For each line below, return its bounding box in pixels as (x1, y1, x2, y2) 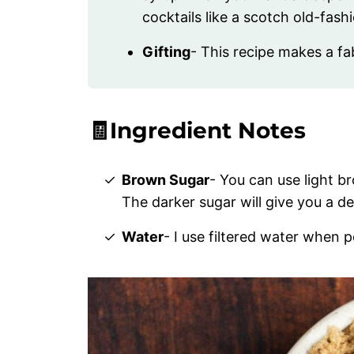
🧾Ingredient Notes (88, 117, 306, 145)
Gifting (142, 43, 190, 61)
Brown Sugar (122, 171, 210, 189)
